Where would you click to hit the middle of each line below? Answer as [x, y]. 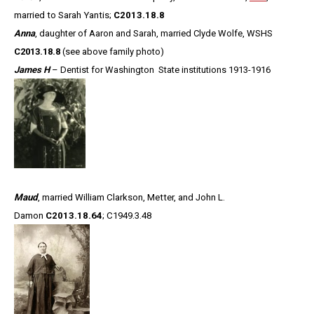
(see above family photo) [113, 52]
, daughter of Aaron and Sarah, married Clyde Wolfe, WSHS [154, 34]
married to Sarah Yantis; [64, 15]
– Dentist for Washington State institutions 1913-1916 [160, 70]
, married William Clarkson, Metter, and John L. [131, 197]
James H [32, 70]
